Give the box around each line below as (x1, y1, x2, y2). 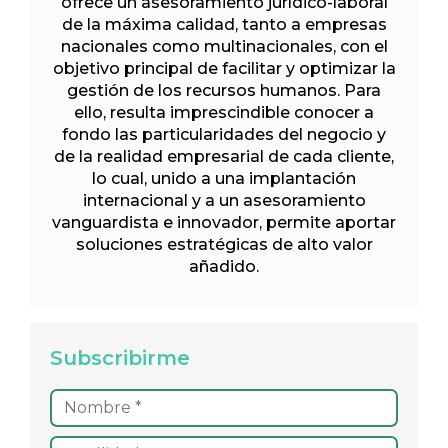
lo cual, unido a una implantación (92, 168, 356, 188)
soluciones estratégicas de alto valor (75, 234, 373, 254)
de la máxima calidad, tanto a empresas (61, 14, 387, 34)
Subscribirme (50, 345, 190, 370)
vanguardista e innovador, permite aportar (52, 212, 396, 232)
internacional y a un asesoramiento (82, 190, 366, 210)
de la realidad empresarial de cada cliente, (54, 146, 394, 166)
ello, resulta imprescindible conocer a (74, 102, 374, 122)
